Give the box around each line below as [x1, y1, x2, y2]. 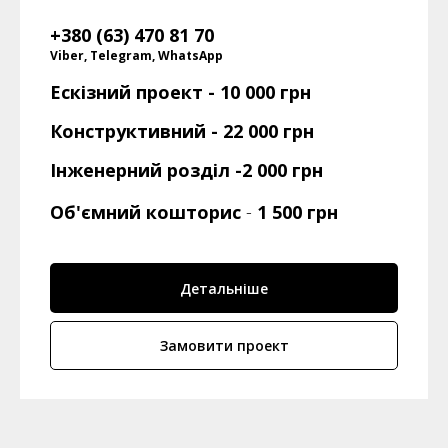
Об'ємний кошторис [50, 200, 246, 225]
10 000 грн [220, 80, 311, 105]
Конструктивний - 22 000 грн [50, 119, 314, 144]
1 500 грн [257, 200, 338, 225]
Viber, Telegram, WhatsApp [50, 47, 223, 65]
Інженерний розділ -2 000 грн [50, 158, 323, 183]
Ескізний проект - [50, 80, 220, 105]
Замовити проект [159, 336, 289, 356]
